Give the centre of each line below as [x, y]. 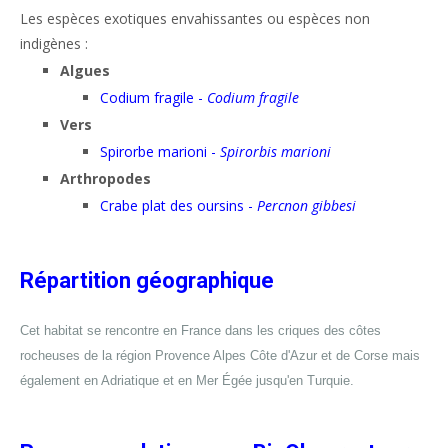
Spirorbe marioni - [160, 151]
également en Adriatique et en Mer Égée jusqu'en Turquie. [187, 380]
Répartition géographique [147, 280]
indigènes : [54, 43]
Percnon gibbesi [306, 205]
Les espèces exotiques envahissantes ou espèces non [195, 18]
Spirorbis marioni [275, 151]
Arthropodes [105, 178]
